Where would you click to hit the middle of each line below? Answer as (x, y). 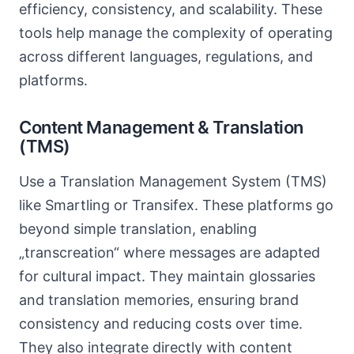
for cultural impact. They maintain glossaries (167, 276)
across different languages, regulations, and (166, 56)
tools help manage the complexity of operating (176, 33)
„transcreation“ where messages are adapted (169, 252)
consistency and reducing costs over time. (161, 324)
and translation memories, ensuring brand (159, 300)
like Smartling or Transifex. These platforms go (176, 205)
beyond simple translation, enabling (138, 229)
